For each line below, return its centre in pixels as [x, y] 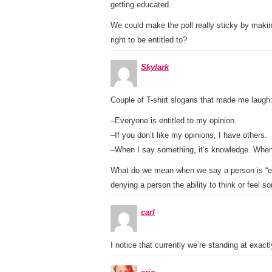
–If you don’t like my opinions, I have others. [189, 135]
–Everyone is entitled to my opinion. [174, 121]
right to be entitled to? [149, 40]
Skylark [155, 67]
